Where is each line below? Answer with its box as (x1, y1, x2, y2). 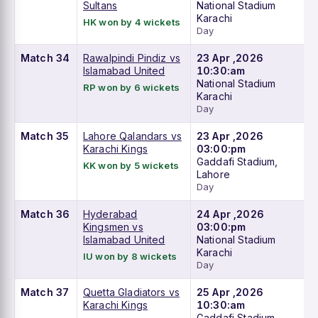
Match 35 (21, 130, 70, 143)
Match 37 (21, 286, 70, 299)
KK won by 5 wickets (83, 160, 179, 172)
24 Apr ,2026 (197, 208, 264, 221)
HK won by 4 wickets (83, 16, 180, 28)
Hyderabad (83, 208, 138, 221)
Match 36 (21, 208, 70, 221)
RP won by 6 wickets (83, 82, 180, 94)
